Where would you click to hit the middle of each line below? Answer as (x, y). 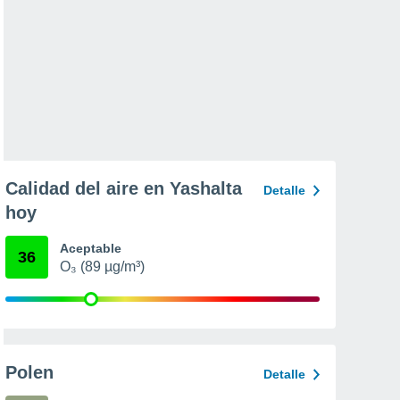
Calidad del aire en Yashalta (124, 188)
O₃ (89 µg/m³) (102, 267)
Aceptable (91, 248)
